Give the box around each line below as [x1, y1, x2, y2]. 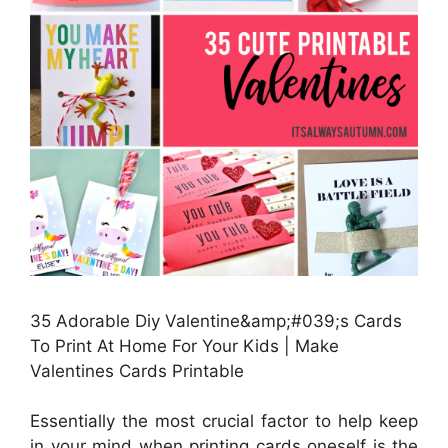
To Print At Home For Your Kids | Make [30, 335, 339, 356]
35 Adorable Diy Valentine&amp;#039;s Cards [30, 310, 402, 331]
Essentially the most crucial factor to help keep [30, 411, 418, 432]
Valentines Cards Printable [30, 360, 244, 381]
